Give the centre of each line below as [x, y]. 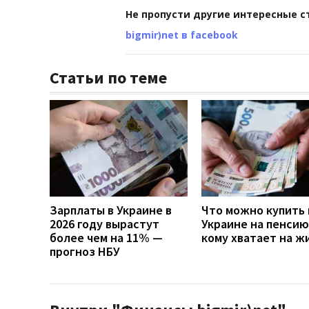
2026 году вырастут [104, 223]
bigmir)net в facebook [182, 34]
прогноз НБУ [85, 251]
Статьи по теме [108, 77]
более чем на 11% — [106, 237]
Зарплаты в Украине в [111, 210]
